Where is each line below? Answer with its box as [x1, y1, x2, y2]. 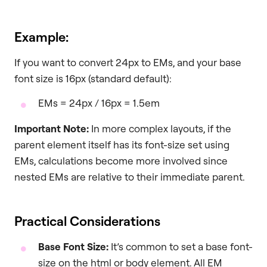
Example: [14, 29, 69, 45]
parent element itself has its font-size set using [14, 138, 229, 151]
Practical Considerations [14, 213, 160, 229]
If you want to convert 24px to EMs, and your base [14, 56, 241, 69]
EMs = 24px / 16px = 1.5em [38, 97, 160, 110]
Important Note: [14, 122, 89, 135]
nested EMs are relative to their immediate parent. [14, 170, 245, 184]
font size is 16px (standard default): [14, 72, 172, 85]
